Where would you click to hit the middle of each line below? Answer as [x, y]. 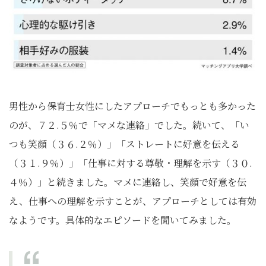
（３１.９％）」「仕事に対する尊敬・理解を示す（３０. [131, 163]
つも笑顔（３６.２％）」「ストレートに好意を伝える [124, 144]
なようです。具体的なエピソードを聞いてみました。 [123, 220]
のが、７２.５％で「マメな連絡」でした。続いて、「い [129, 125]
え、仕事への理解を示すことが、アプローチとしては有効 [133, 201]
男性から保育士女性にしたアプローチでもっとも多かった [132, 106]
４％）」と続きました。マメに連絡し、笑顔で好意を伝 [128, 182]
